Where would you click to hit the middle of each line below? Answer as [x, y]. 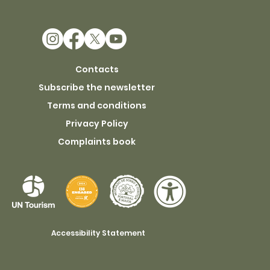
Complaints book [97, 141]
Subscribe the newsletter [97, 87]
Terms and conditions [97, 105]
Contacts [97, 69]
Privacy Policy [97, 123]
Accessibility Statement [98, 233]
